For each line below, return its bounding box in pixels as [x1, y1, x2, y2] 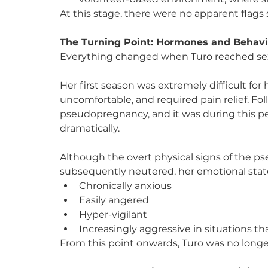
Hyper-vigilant [79, 208, 147, 220]
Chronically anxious [79, 179, 172, 191]
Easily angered [79, 194, 149, 206]
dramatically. [60, 122, 120, 134]
